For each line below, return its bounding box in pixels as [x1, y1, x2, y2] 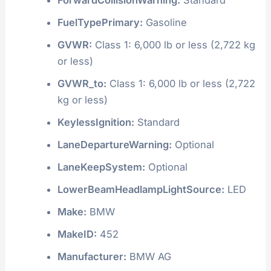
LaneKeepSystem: [57, 160, 145, 173]
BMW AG [126, 250, 171, 263]
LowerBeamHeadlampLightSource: [57, 183, 224, 195]
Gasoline [142, 16, 187, 28]
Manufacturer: [57, 250, 126, 263]
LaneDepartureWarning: [57, 138, 172, 151]
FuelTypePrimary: [57, 16, 143, 28]
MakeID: [57, 227, 97, 240]
